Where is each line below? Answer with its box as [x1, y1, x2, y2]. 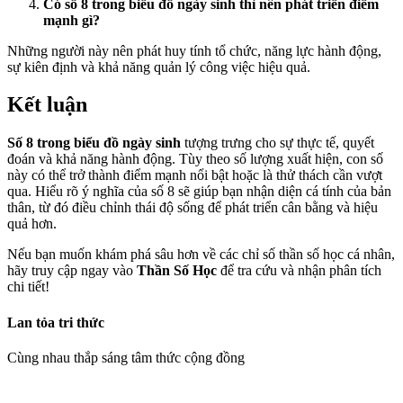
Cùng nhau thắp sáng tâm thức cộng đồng [7, 349, 245, 365]
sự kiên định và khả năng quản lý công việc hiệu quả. [7, 58, 310, 75]
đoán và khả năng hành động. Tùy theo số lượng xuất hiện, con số [7, 151, 383, 167]
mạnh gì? [43, 12, 100, 28]
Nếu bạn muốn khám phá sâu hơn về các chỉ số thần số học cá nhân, [7, 246, 395, 263]
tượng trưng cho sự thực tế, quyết [181, 135, 374, 151]
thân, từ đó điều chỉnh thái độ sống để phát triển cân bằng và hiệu [7, 200, 378, 216]
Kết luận [7, 93, 87, 117]
